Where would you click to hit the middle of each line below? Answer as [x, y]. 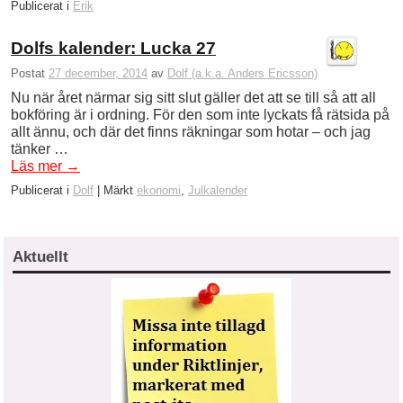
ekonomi [159, 190]
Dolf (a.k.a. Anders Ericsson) [242, 73]
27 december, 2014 [98, 73]
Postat [30, 73]
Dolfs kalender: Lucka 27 [113, 49]
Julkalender [218, 190]
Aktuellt [40, 256]
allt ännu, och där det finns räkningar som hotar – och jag [191, 131]
